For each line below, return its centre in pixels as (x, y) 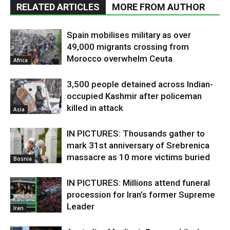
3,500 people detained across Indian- (140, 84)
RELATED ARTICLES (58, 7)
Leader (81, 206)
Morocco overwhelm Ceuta (120, 58)
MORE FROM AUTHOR (158, 7)
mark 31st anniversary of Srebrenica (138, 145)
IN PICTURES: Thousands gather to (136, 133)
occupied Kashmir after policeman (134, 96)
